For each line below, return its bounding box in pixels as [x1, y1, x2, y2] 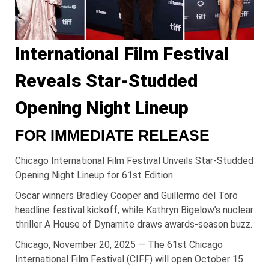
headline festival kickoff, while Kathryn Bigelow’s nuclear [15, 204, 253, 216]
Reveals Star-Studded [15, 70, 198, 91]
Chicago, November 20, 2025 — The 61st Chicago [15, 238, 223, 250]
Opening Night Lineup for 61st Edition [15, 169, 173, 181]
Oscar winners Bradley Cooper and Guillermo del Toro [15, 189, 238, 201]
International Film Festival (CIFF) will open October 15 [15, 253, 243, 265]
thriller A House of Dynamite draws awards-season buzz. [15, 218, 252, 230]
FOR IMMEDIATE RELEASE [15, 126, 210, 144]
